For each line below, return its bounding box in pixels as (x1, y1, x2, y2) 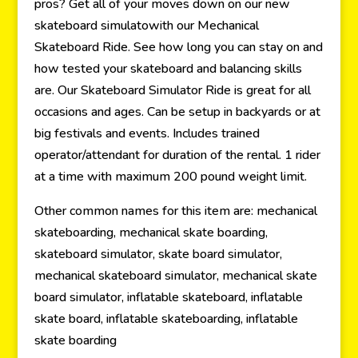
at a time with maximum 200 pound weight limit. (34, 167, 307, 185)
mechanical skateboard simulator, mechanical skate (34, 266, 317, 284)
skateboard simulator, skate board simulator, (34, 245, 282, 263)
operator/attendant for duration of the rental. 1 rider (34, 145, 320, 164)
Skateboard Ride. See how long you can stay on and (34, 38, 323, 56)
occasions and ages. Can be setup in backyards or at (34, 102, 320, 121)
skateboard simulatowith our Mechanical (34, 16, 259, 34)
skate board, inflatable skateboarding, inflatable (34, 309, 298, 328)
